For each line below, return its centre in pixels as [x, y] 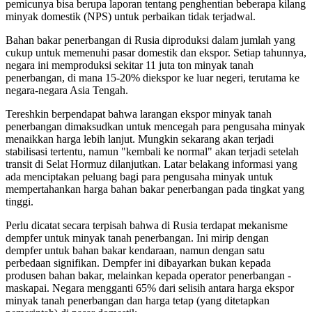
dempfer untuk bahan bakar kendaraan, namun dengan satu [135, 250]
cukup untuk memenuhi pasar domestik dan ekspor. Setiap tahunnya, [156, 52]
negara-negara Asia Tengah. [67, 90]
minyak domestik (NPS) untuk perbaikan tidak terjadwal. [131, 16]
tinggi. [19, 201]
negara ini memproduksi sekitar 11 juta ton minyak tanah [130, 65]
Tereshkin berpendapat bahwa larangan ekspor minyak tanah [139, 114]
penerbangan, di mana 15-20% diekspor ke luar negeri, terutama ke [153, 77]
